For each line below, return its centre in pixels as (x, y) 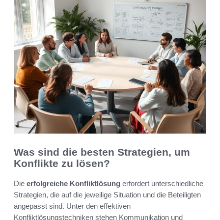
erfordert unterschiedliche (162, 183)
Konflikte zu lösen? (62, 164)
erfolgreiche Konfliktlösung (73, 183)
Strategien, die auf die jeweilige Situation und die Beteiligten (107, 194)
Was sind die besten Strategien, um (102, 152)
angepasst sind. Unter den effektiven (72, 206)
